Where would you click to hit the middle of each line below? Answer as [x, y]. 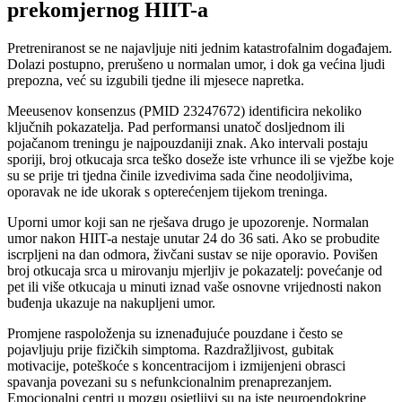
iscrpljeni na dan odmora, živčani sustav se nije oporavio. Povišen [192, 255]
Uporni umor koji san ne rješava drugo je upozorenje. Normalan [188, 223]
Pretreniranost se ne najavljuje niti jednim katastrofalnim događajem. [200, 48]
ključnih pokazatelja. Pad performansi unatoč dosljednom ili [176, 127]
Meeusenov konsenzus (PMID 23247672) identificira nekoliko [184, 111]
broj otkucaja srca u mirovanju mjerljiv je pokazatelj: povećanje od [195, 271]
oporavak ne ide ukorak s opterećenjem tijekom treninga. [167, 192]
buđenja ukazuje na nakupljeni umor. [111, 303]
